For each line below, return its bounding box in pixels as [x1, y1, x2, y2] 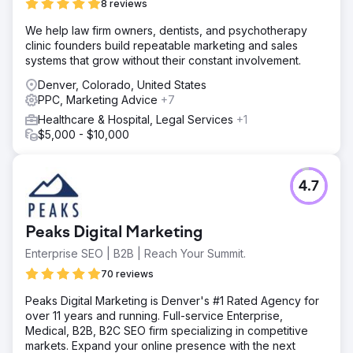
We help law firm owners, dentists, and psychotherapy [25, 23, 307, 37]
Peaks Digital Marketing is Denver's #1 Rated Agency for [25, 293, 319, 307]
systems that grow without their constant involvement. [25, 53, 301, 67]
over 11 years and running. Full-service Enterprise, [25, 308, 283, 322]
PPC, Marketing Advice [38, 92, 161, 106]
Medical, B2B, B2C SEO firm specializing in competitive [25, 323, 308, 337]
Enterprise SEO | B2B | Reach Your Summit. [25, 246, 246, 260]
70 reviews [101, 267, 154, 280]
